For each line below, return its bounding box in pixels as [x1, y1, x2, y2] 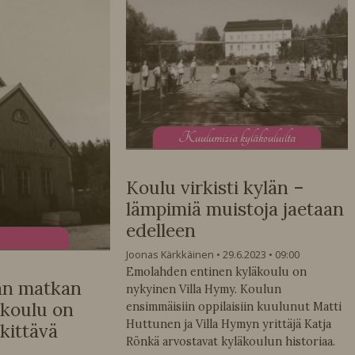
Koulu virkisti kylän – [125, 175, 304, 199]
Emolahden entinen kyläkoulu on [125, 264, 307, 279]
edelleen [125, 218, 196, 242]
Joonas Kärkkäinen [125, 246, 214, 261]
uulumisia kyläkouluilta [195, 127, 296, 147]
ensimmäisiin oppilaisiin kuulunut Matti [125, 299, 342, 314]
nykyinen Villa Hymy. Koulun [125, 281, 281, 296]
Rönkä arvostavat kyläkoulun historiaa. [125, 334, 335, 349]
